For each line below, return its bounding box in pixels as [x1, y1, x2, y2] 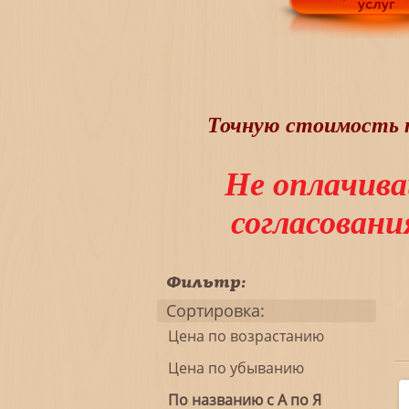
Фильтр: [166, 270, 246, 293]
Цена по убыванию [157, 357, 304, 378]
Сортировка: [166, 299, 265, 321]
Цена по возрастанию [157, 325, 324, 346]
